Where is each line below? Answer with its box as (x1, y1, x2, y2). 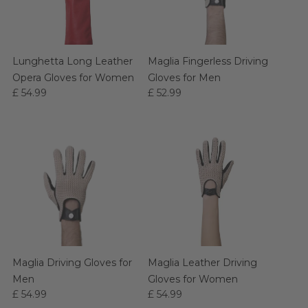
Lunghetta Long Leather (12, 55, 133, 67)
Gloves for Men (148, 71, 221, 84)
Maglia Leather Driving (148, 256, 257, 269)
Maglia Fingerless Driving (148, 55, 268, 67)
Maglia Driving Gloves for (12, 256, 132, 269)
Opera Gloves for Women (12, 71, 134, 84)
